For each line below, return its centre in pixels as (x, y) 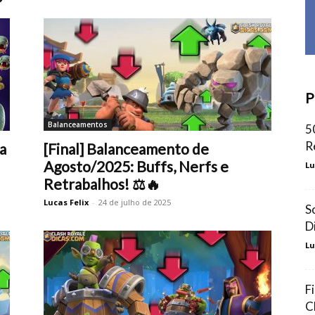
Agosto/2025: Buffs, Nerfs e (136, 166)
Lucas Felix (66, 202)
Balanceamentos (78, 124)
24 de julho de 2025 (135, 202)
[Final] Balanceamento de (126, 149)
